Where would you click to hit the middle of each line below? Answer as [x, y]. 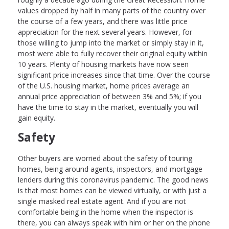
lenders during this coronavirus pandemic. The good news [113, 179]
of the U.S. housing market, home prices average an [104, 85]
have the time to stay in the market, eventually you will [108, 107]
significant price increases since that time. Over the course [114, 75]
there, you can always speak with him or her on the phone [114, 222]
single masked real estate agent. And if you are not [102, 201]
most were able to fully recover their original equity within [113, 53]
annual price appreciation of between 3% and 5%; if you [110, 96]
